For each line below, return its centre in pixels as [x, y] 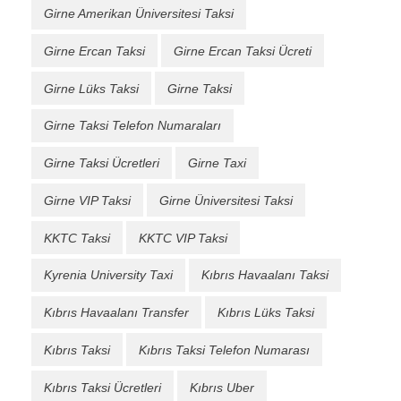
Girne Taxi [217, 163]
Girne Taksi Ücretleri [102, 163]
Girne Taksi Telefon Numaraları [132, 126]
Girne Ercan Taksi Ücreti [243, 51]
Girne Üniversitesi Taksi [226, 200]
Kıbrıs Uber [222, 387]
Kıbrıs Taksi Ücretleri [102, 387]
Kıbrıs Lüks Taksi [266, 313]
